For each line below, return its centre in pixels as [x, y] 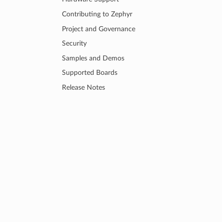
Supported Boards [90, 73]
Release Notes [84, 88]
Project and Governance [99, 29]
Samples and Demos [93, 58]
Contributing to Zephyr [97, 14]
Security [75, 44]
